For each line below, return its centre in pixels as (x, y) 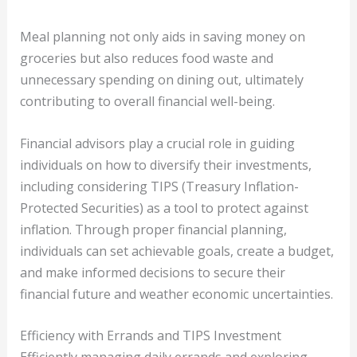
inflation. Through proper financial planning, (153, 229)
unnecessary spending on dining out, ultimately (161, 80)
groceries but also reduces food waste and (146, 59)
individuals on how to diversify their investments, (165, 165)
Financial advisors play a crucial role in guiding (157, 143)
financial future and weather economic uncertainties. (176, 294)
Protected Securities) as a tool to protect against (164, 208)
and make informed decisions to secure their (152, 272)
